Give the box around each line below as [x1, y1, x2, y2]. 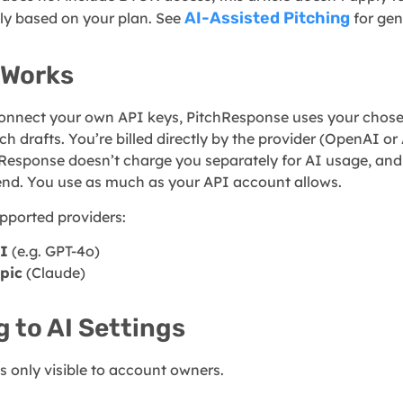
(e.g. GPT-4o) [8, 241, 101, 260]
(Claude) [22, 263, 86, 282]
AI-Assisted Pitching [184, 8, 351, 29]
